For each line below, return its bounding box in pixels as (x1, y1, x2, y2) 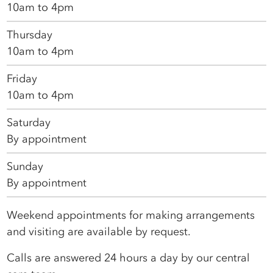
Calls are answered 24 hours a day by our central (7, 250, 250, 264)
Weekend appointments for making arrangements (7, 208, 255, 222)
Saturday (7, 115, 51, 129)
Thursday (7, 27, 53, 41)
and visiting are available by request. (7, 224, 191, 238)
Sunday (7, 159, 44, 173)
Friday (7, 71, 38, 85)
